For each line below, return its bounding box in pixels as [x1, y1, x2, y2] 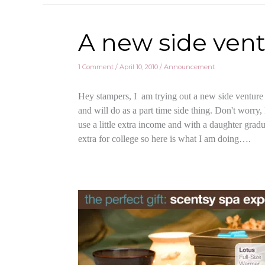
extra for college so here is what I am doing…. [78, 134, 251, 144]
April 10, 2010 [119, 63, 160, 71]
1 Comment [78, 63, 114, 71]
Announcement [164, 63, 215, 71]
